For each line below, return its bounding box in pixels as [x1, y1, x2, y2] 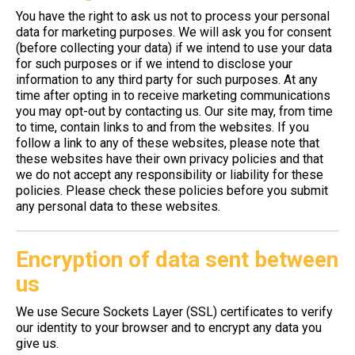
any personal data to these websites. [16, 199, 220, 214]
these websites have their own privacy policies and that [16, 151, 323, 166]
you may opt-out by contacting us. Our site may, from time [16, 104, 333, 119]
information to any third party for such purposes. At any [16, 72, 318, 87]
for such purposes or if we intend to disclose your [16, 56, 292, 71]
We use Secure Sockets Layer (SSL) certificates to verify [16, 304, 333, 319]
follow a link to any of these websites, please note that [16, 136, 319, 151]
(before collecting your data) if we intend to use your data [16, 40, 332, 55]
